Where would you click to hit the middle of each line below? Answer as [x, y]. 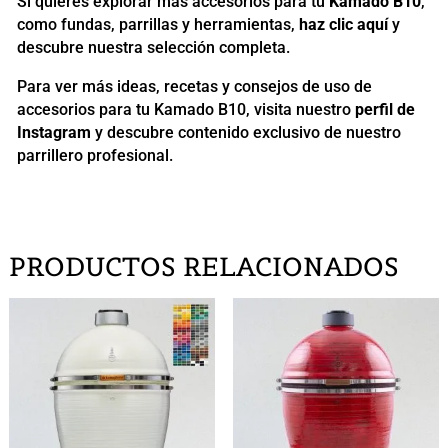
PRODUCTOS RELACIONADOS [203, 266]
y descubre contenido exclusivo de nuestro [245, 132]
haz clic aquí [343, 24]
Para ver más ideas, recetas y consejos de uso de [194, 86]
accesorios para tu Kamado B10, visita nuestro [185, 109]
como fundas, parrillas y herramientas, [157, 24]
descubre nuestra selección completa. [153, 47]
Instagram [53, 132]
